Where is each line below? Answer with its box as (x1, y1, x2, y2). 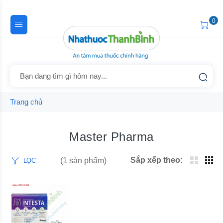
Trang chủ (10, 98, 42, 106)
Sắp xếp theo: (130, 156, 183, 164)
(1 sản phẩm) (60, 156, 107, 165)
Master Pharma (69, 130, 154, 143)
